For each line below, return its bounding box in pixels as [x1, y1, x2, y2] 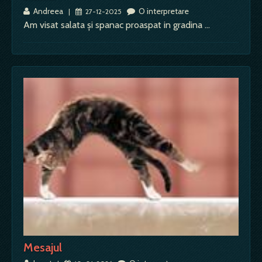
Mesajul [23, 240, 62, 255]
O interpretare [135, 6, 189, 17]
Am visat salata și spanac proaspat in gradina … [23, 19, 210, 31]
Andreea [30, 6, 65, 17]
